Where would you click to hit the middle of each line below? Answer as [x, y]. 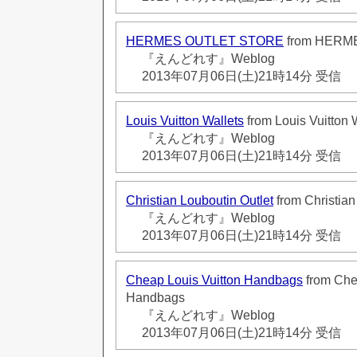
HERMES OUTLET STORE [205, 41]
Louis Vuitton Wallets [185, 120]
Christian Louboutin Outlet [200, 200]
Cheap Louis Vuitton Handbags [214, 280]
